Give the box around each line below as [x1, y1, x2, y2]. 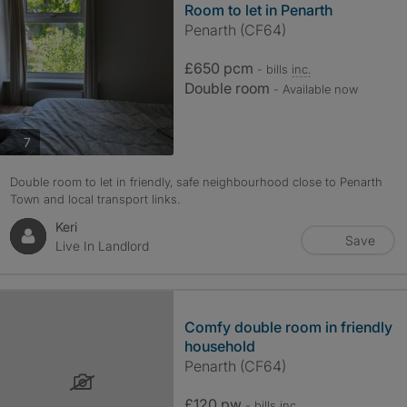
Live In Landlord [55, 238, 149, 253]
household [184, 337, 255, 355]
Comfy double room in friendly [184, 318, 392, 336]
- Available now [273, 82, 358, 96]
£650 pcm [184, 59, 257, 77]
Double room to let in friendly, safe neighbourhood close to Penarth [9, 174, 382, 189]
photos [29, 133, 70, 149]
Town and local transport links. [9, 192, 180, 206]
